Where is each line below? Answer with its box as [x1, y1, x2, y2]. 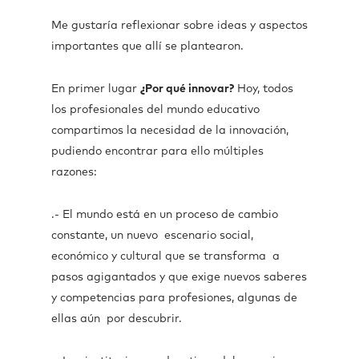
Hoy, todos [234, 83, 293, 95]
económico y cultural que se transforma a [51, 251, 280, 262]
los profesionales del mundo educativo [51, 104, 260, 115]
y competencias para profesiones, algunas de [51, 292, 297, 304]
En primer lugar [51, 83, 140, 95]
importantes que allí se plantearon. [51, 41, 244, 52]
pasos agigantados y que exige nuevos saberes [51, 272, 307, 283]
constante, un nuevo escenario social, [51, 230, 253, 241]
